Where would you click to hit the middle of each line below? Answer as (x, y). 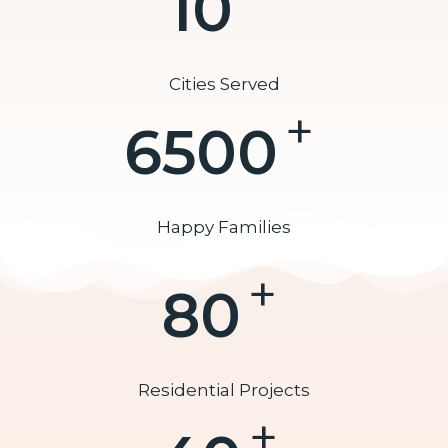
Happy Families (224, 227)
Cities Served (224, 84)
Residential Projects (224, 390)
